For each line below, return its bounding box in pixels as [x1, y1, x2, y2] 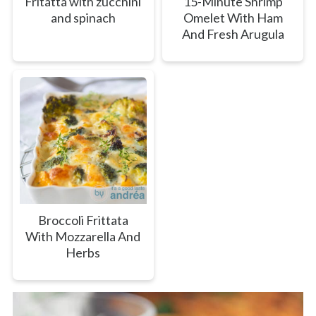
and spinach [50, 10, 116, 26]
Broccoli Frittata [37, 212, 128, 229]
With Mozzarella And [25, 229, 141, 245]
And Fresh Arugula [181, 26, 284, 42]
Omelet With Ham [183, 10, 283, 26]
